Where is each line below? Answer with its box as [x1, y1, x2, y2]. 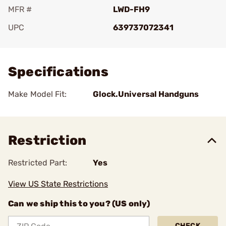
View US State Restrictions [8, 179, 108, 189]
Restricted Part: [8, 158, 68, 167]
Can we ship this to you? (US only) [8, 199, 150, 208]
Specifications [8, 64, 108, 80]
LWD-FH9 [113, 5, 150, 14]
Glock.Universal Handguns [93, 89, 199, 99]
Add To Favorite [22, 37, 82, 46]
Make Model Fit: [8, 89, 67, 99]
